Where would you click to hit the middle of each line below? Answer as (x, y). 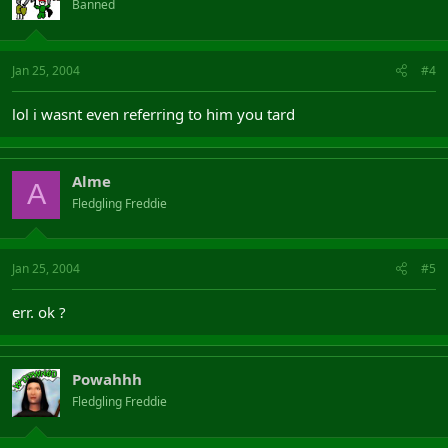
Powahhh (107, 379)
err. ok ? (39, 312)
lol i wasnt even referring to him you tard (153, 113)
